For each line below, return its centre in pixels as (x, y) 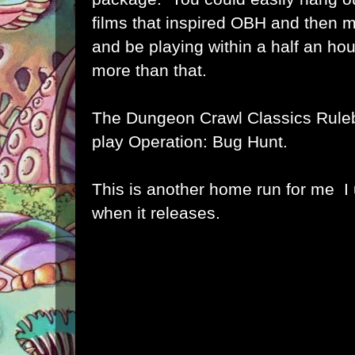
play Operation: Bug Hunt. (190, 141)
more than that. (149, 70)
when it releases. (156, 213)
